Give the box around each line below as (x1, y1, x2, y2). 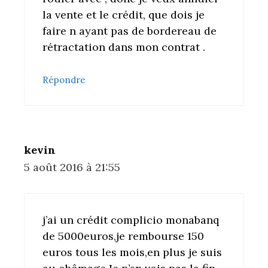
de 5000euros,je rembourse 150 (42, 229, 204, 243)
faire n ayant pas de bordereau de (42, 24, 217, 38)
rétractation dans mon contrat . (42, 40, 205, 54)
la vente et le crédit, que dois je (42, 8, 205, 22)
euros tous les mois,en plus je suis (42, 245, 222, 260)
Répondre (42, 74, 86, 86)
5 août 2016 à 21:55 (24, 160, 120, 175)
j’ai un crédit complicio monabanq (42, 213, 219, 227)
